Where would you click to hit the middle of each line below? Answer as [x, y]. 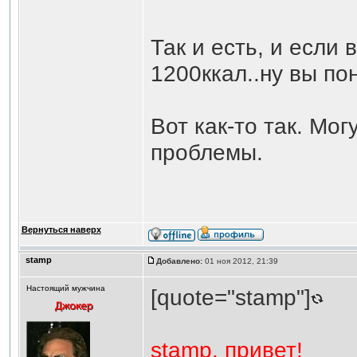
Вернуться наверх [61, 229]
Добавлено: [179, 261]
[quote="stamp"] [230, 297]
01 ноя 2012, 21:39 [241, 261]
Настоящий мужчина [65, 288]
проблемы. [206, 152]
